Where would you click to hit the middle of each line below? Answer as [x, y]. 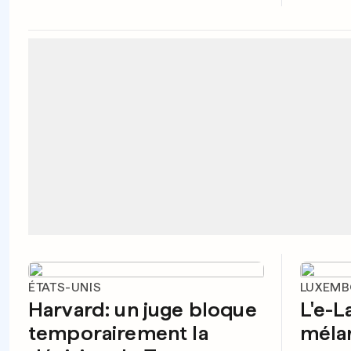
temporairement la [118, 333]
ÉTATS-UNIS [65, 287]
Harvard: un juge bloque [143, 309]
